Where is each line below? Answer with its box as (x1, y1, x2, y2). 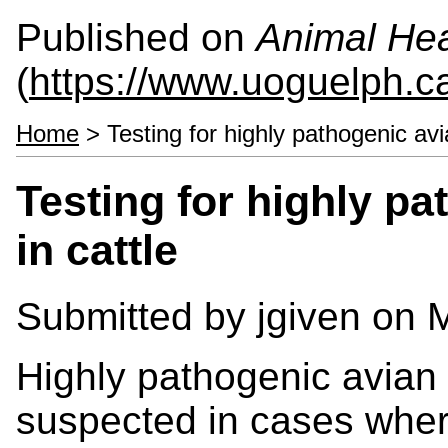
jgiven (257, 294, 361, 338)
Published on (16, 16, 256, 59)
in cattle (16, 225, 178, 274)
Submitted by (16, 294, 257, 338)
